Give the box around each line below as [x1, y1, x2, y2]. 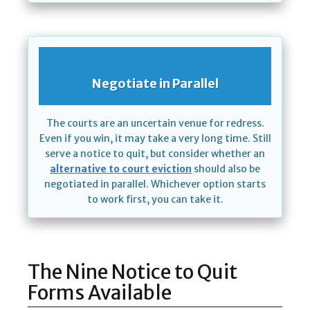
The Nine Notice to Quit [28, 259, 237, 285]
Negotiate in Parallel [91, 75, 219, 92]
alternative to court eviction [50, 163, 192, 176]
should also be [192, 163, 260, 176]
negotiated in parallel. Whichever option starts [44, 178, 266, 191]
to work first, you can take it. [86, 193, 224, 206]
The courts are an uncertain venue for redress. [46, 117, 264, 130]
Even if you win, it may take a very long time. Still [39, 132, 271, 145]
